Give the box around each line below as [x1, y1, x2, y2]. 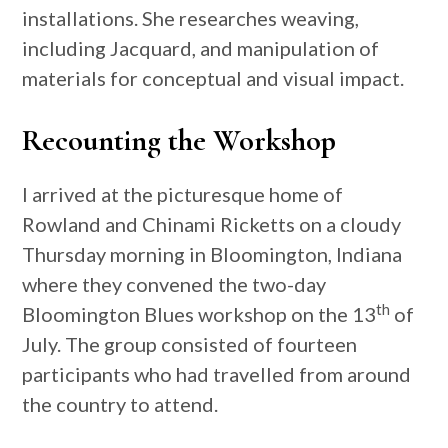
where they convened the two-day [22, 272, 327, 296]
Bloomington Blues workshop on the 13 [22, 302, 377, 326]
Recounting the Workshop [22, 122, 337, 159]
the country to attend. [22, 392, 219, 416]
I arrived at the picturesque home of [22, 182, 344, 206]
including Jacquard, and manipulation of [22, 36, 380, 60]
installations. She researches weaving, [22, 6, 360, 30]
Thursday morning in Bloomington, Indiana [22, 242, 403, 266]
